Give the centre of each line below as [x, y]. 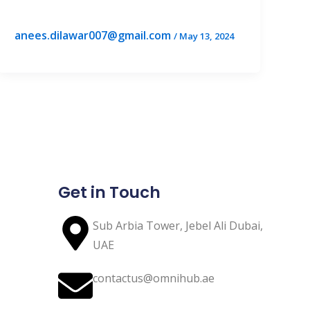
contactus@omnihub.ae [154, 278]
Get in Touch [109, 192]
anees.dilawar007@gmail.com [94, 35]
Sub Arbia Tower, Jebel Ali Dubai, [178, 226]
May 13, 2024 [207, 36]
